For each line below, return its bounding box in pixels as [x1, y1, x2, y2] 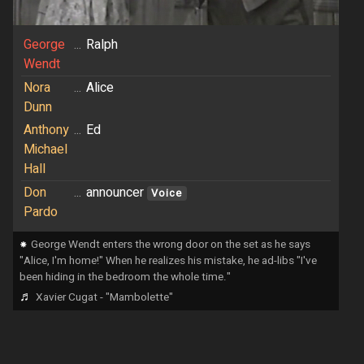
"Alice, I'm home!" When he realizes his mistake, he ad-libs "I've [19, 253, 317, 270]
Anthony [23, 120, 69, 141]
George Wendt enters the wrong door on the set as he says [31, 236, 310, 253]
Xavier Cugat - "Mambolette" [36, 288, 173, 305]
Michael [23, 140, 67, 160]
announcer [85, 183, 147, 203]
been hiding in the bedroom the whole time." [19, 269, 231, 286]
